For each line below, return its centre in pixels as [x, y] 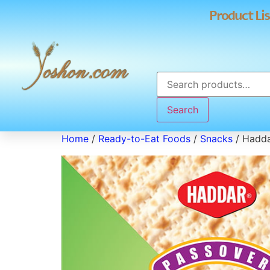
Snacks [216, 139]
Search [183, 110]
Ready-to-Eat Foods [144, 139]
